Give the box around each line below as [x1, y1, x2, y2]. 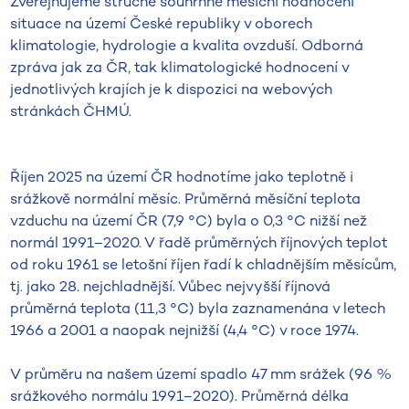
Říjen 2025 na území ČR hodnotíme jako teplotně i [10, 167, 354, 186]
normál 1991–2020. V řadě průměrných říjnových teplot [10, 233, 389, 252]
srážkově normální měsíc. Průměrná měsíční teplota [10, 189, 362, 208]
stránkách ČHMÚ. [10, 101, 132, 121]
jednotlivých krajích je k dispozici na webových [10, 79, 333, 99]
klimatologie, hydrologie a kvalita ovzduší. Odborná [10, 36, 364, 55]
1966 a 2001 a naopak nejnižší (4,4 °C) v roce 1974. [10, 320, 363, 340]
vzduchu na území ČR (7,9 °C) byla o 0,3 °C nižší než [10, 211, 368, 230]
